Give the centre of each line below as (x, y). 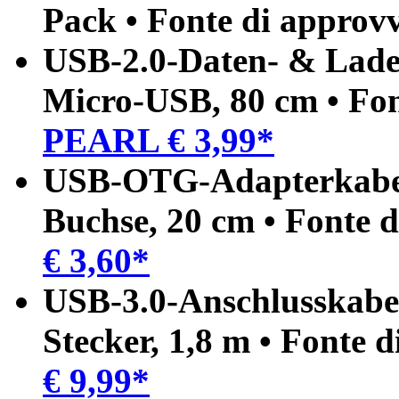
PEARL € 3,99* (159, 140)
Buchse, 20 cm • (164, 220)
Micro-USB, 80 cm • (195, 100)
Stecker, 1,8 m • (162, 340)
